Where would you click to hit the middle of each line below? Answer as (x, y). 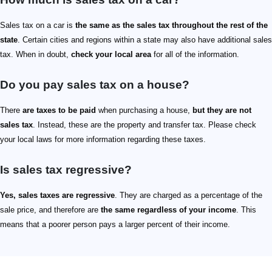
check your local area (111, 55)
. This (246, 210)
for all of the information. (195, 55)
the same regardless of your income (168, 210)
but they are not (222, 110)
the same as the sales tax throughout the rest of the (172, 25)
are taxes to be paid (59, 110)
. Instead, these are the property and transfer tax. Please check (144, 125)
